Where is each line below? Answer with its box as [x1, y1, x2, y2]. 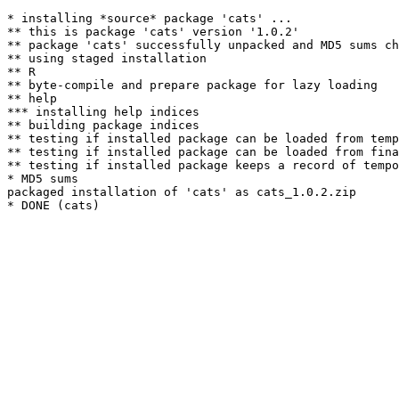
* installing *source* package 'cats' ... [7, 12, 292, 25]
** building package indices [7, 118, 199, 132]
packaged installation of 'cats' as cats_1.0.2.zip [7, 185, 356, 199]
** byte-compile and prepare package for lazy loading [7, 78, 378, 92]
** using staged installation [7, 52, 207, 65]
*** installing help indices [7, 105, 199, 118]
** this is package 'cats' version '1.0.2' [7, 25, 299, 38]
